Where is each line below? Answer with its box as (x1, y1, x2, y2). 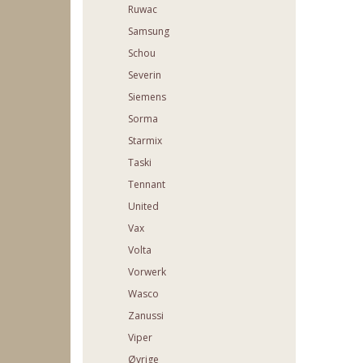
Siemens (128, 90, 166, 105)
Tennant (128, 177, 165, 192)
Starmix (128, 134, 162, 148)
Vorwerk (128, 265, 166, 280)
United (128, 199, 159, 214)
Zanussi (128, 309, 164, 323)
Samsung (128, 24, 169, 39)
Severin (128, 68, 161, 83)
